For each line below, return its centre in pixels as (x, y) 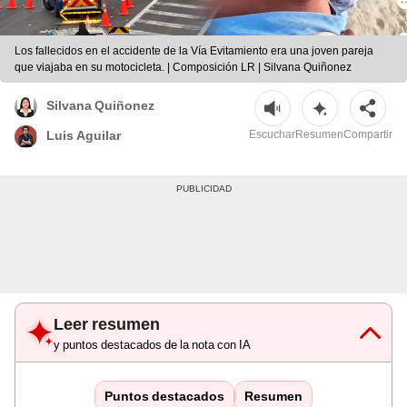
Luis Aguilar (84, 136)
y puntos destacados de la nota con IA (152, 345)
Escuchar (272, 135)
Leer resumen (107, 324)
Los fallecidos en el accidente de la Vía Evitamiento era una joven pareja (194, 51)
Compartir (368, 135)
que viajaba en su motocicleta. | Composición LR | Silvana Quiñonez (183, 68)
